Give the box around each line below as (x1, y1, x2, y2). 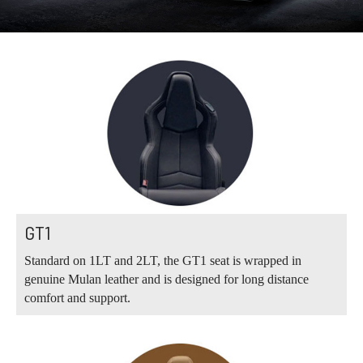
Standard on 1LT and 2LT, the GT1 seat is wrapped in (24, 254, 301, 268)
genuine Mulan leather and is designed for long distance (24, 272, 309, 287)
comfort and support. (24, 291, 130, 305)
